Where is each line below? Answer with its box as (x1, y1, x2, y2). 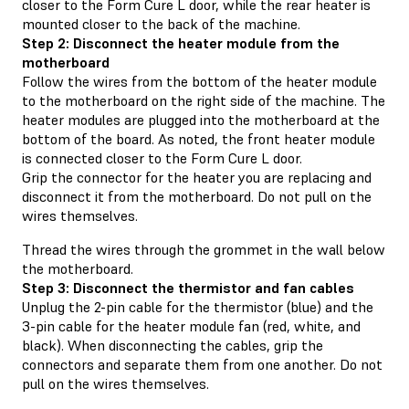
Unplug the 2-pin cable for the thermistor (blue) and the (22, 298, 373, 317)
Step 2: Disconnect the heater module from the (22, 34, 340, 53)
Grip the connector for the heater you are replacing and (22, 168, 372, 187)
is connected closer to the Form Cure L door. (22, 149, 302, 168)
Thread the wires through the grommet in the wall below (22, 240, 385, 259)
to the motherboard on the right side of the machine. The (22, 91, 385, 110)
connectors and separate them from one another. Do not (22, 355, 383, 374)
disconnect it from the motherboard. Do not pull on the (22, 187, 372, 206)
